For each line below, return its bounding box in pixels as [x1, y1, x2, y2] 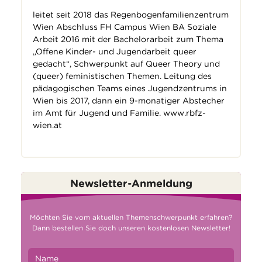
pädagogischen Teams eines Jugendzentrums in [32, 83, 227, 93]
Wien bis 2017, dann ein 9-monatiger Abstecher [32, 95, 225, 105]
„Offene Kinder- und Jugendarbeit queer [32, 46, 196, 56]
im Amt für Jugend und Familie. [32, 108, 163, 118]
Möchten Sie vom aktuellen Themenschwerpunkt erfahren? [30, 212, 232, 222]
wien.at [32, 120, 62, 130]
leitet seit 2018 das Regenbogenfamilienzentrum [32, 9, 229, 19]
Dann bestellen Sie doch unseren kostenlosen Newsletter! [32, 223, 230, 232]
